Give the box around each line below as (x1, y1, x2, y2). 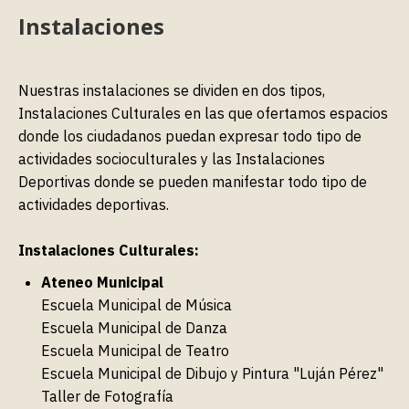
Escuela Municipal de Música (41, 295, 232, 314)
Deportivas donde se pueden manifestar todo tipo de (18, 172, 367, 191)
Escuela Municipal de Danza (41, 318, 227, 337)
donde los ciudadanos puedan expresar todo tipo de (18, 126, 362, 145)
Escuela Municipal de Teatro (41, 341, 229, 360)
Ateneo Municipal (41, 272, 163, 291)
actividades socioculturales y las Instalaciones (18, 149, 325, 168)
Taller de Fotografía (41, 386, 173, 405)
